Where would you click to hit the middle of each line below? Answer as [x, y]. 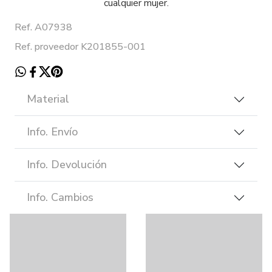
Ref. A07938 [43, 28]
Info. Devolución [67, 165]
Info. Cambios [60, 198]
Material [48, 99]
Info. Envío [52, 132]
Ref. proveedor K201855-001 [80, 47]
